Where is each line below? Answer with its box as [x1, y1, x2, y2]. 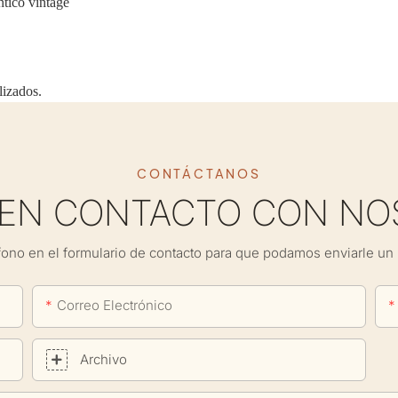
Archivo [80, 351, 128, 368]
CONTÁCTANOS [137, 165, 261, 181]
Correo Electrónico [57, 297, 173, 314]
